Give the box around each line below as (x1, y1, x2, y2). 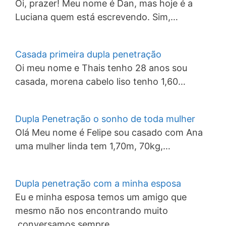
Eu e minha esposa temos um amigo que (15, 191, 187, 202)
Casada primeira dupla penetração (15, 48, 161, 60)
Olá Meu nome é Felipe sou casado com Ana (15, 127, 203, 138)
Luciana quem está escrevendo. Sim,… (15, 11, 178, 22)
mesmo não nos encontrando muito (15, 205, 168, 216)
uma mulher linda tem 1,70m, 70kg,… (15, 140, 171, 151)
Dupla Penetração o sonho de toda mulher (15, 113, 195, 124)
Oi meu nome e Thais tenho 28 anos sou (15, 62, 187, 73)
